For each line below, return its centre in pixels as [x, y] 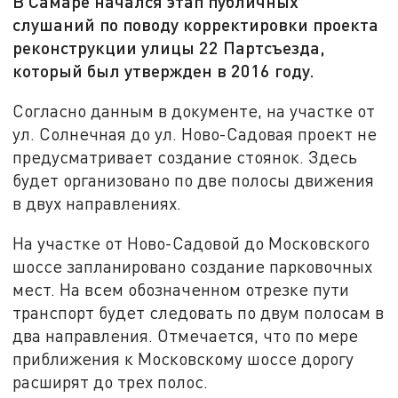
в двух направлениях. [97, 203]
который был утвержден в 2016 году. [164, 71]
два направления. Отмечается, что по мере [186, 336]
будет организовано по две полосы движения [194, 179]
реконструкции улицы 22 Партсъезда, [169, 48]
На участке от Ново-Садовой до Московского [191, 243]
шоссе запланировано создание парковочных [193, 267]
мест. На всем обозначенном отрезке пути [181, 290]
